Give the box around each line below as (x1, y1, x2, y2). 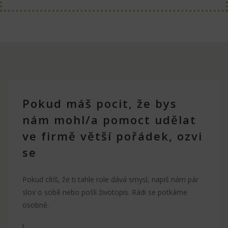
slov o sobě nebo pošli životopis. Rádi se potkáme (22, 187, 187, 197)
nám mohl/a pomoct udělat (22, 111, 196, 127)
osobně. (22, 199, 49, 210)
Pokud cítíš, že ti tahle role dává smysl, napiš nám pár (22, 174, 198, 184)
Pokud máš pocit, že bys (22, 95, 177, 111)
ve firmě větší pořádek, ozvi (22, 128, 203, 144)
